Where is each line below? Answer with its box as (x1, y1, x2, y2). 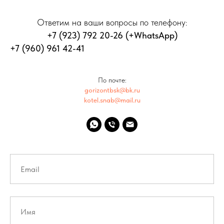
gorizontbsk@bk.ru (84, 86, 140, 94)
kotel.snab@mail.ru (83, 96, 140, 104)
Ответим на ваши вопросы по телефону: (36, 17, 187, 27)
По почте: (97, 76, 126, 84)
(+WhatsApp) (122, 30, 177, 40)
